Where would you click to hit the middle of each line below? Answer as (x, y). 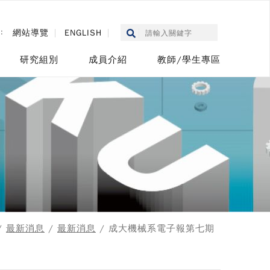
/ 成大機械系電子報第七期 (155, 228)
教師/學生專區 (189, 60)
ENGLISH (83, 33)
